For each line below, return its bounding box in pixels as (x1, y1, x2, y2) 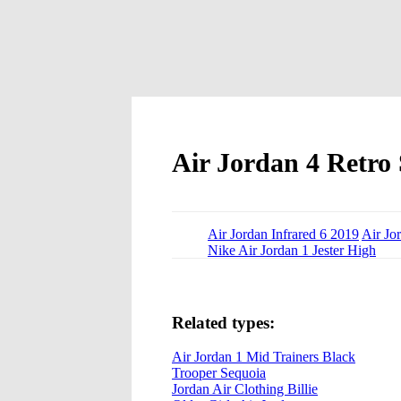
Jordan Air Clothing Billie (172, 381, 318, 397)
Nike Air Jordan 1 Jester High (208, 242, 376, 258)
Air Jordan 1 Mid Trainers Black (172, 349, 355, 365)
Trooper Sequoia (172, 365, 266, 381)
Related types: (172, 312, 275, 332)
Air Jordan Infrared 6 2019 (208, 226, 359, 242)
